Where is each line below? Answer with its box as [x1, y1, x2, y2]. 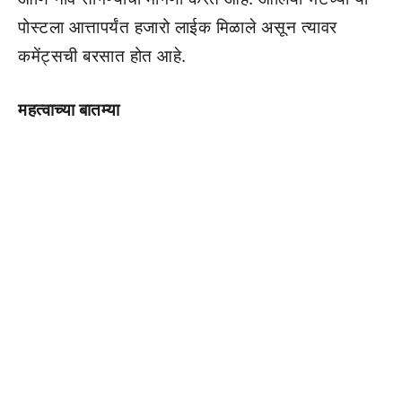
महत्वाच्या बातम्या [18, 100, 124, 121]
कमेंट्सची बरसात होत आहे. [18, 45, 187, 66]
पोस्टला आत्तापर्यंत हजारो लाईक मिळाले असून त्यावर [18, 16, 337, 38]
